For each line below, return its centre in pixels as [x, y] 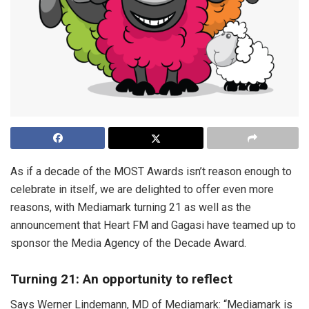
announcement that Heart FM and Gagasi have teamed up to [153, 225]
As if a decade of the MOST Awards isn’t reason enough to [151, 171]
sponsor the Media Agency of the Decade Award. [128, 243]
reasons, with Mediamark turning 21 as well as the [131, 207]
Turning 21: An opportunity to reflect [121, 279]
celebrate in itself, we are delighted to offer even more [142, 189]
